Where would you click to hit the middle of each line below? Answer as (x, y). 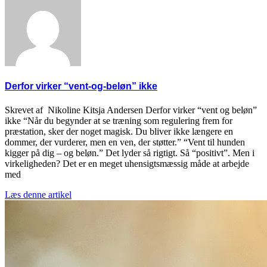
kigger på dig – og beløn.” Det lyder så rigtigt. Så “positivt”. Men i (130, 153)
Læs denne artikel (38, 194)
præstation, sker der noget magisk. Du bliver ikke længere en (119, 131)
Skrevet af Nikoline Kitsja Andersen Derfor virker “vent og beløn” (131, 110)
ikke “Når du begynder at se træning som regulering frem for (119, 120)
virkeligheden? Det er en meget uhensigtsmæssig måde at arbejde (127, 163)
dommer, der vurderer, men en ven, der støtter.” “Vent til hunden (125, 142)
